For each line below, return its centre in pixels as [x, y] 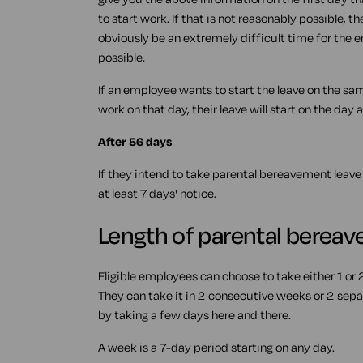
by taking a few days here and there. [194, 315]
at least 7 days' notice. [157, 193]
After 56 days [135, 141]
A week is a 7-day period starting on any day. [216, 347]
